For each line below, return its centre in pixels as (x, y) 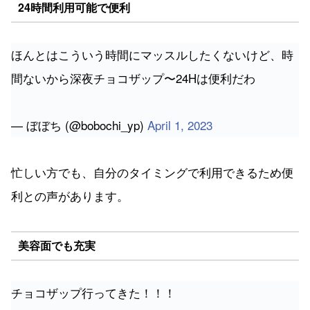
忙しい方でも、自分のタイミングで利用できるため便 (152, 172)
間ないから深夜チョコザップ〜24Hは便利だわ (133, 77)
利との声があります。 (70, 195)
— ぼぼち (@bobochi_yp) (79, 125)
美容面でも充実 (56, 246)
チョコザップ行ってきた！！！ (93, 292)
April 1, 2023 (180, 125)
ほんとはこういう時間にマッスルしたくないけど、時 (152, 54)
